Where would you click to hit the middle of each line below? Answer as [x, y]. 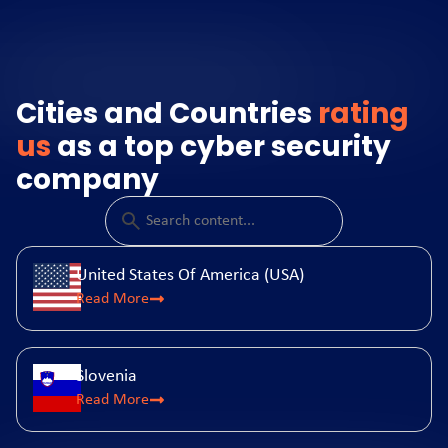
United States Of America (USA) [189, 276]
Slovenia [106, 377]
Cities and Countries [167, 114]
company [87, 180]
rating [363, 114]
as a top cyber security [221, 147]
